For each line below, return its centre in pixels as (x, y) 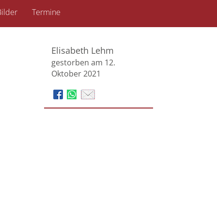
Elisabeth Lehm (83, 50)
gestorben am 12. (83, 62)
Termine (46, 12)
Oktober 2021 (76, 73)
